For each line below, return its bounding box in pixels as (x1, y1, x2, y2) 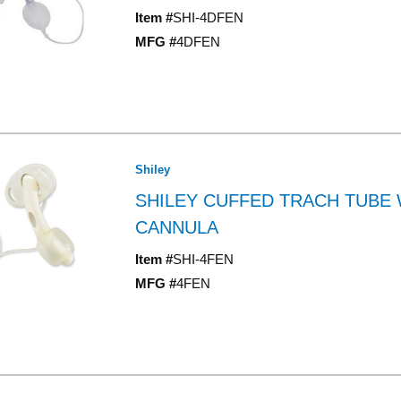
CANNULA (134, 218, 218, 237)
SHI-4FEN (172, 252, 234, 267)
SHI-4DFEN (172, 10, 243, 25)
